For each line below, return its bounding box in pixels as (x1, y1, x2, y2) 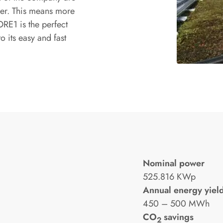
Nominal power (143, 156, 205, 170)
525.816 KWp (143, 170, 196, 183)
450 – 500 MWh (143, 197, 210, 210)
